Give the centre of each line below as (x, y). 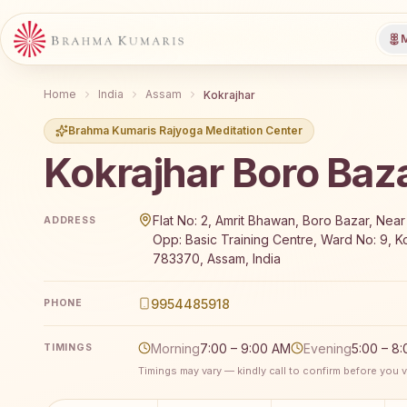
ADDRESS (70, 220)
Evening (328, 348)
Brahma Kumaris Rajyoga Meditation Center (185, 130)
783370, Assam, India (217, 259)
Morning (175, 348)
